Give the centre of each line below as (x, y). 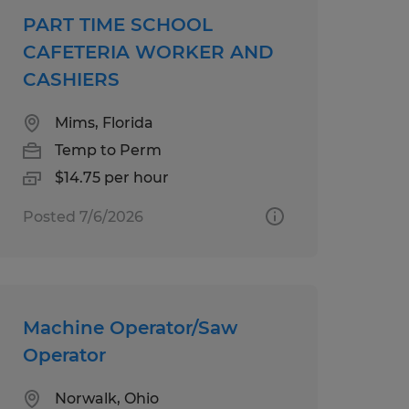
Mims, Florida (104, 122)
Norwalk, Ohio (106, 398)
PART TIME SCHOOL (117, 24)
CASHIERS (71, 79)
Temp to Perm (108, 150)
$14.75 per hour (111, 177)
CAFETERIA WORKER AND (148, 52)
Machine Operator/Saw (130, 327)
